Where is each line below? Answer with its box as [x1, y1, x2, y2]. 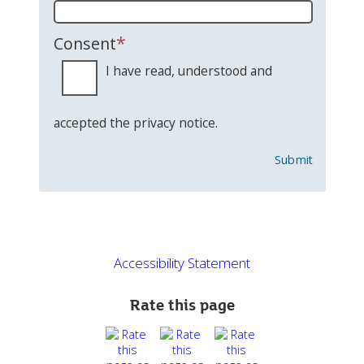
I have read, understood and [105, 62, 272, 80]
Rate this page [129, 297, 235, 315]
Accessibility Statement [114, 253, 250, 272]
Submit [274, 152, 314, 168]
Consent [53, 32, 116, 55]
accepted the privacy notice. [53, 114, 218, 132]
